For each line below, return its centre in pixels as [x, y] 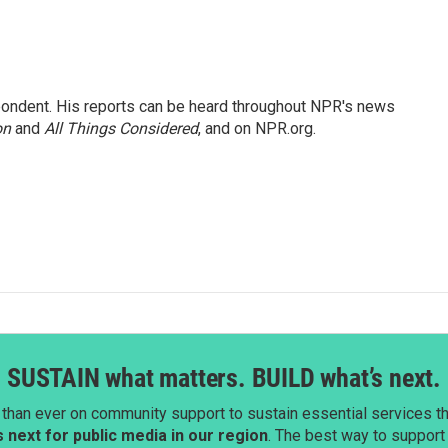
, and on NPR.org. [257, 128]
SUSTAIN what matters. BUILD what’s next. [224, 378]
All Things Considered [121, 128]
